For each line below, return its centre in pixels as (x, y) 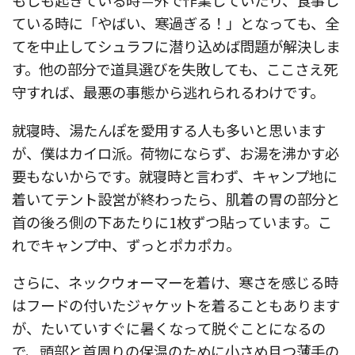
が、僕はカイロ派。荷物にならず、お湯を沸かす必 (176, 153)
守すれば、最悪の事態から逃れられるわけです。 (168, 92)
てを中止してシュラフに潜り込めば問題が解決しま (176, 46)
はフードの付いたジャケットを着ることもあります (176, 305)
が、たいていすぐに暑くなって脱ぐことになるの (169, 328)
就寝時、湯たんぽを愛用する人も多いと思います (169, 130)
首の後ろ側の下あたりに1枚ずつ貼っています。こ (172, 221)
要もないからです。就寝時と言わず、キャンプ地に (175, 176)
